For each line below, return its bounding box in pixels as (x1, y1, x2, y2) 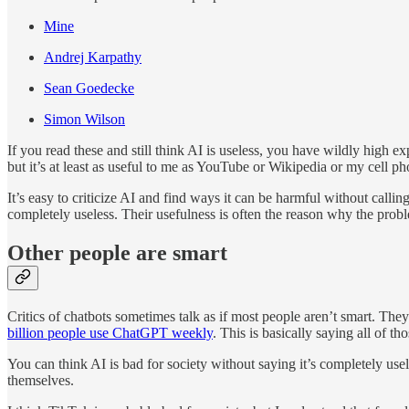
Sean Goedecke (44, 80, 134, 97)
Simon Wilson (44, 111, 125, 128)
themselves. (7, 372, 74, 389)
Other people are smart (7, 241, 227, 266)
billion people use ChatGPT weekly (7, 325, 213, 341)
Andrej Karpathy (44, 49, 142, 66)
